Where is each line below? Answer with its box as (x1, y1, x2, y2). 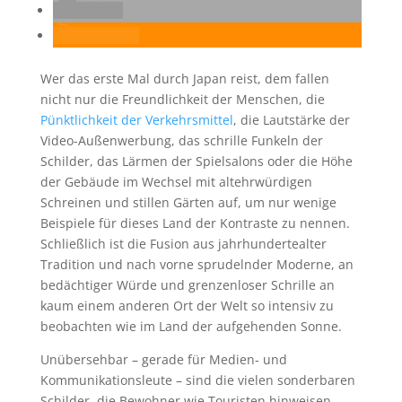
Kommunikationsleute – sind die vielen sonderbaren (39, 371, 355, 389)
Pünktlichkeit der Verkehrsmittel (39, 111, 233, 128)
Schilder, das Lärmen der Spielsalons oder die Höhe (39, 153, 353, 170)
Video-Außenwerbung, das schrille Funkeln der (39, 132, 323, 149)
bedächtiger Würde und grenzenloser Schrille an (39, 276, 335, 293)
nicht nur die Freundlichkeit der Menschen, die (39, 91, 325, 108)
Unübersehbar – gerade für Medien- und (39, 351, 287, 368)
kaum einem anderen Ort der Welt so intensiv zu (39, 297, 334, 314)
